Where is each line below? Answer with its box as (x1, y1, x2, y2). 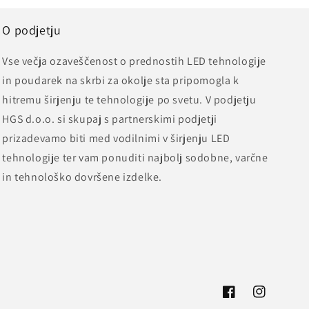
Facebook (222, 292, 266, 306)
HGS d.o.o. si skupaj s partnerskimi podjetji (2, 112, 217, 126)
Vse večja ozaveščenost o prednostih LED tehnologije (2, 54, 266, 68)
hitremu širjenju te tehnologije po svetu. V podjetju (2, 92, 257, 107)
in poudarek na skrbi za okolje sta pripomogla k (2, 73, 239, 88)
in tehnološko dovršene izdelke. (2, 170, 162, 184)
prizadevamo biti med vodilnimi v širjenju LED (2, 131, 230, 146)
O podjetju (2, 22, 61, 38)
